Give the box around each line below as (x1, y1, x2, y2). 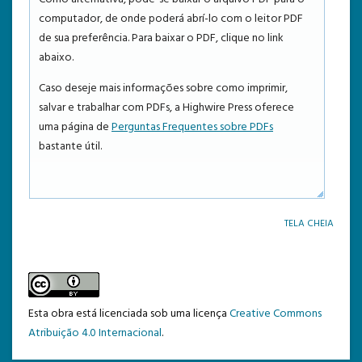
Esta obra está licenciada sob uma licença (28, 304, 229, 323)
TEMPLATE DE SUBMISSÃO (28, 19, 169, 39)
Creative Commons (229, 304, 322, 323)
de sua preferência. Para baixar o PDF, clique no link (39, 28, 284, 48)
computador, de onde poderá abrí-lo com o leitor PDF (39, 9, 303, 28)
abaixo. (39, 48, 74, 67)
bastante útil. (39, 137, 102, 156)
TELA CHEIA (284, 215, 334, 231)
